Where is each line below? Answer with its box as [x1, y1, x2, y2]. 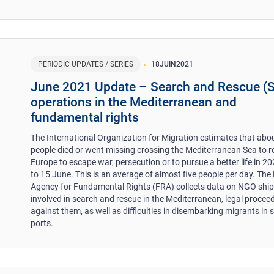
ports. [31, 218, 54, 228]
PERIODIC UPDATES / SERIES [38, 59, 134, 68]
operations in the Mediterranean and [31, 94, 237, 109]
